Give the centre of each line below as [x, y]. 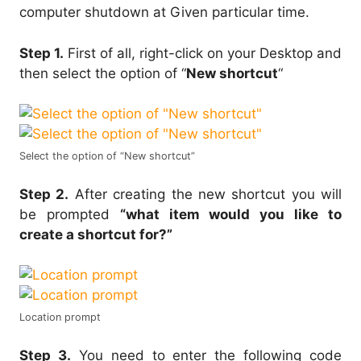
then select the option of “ [103, 73]
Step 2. [44, 194]
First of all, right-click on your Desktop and [203, 53]
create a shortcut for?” [96, 234]
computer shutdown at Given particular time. [164, 12]
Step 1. [41, 53]
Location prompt [60, 317]
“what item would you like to [231, 214]
